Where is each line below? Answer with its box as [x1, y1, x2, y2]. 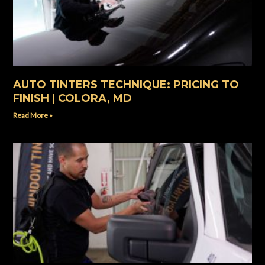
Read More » [13, 111, 53, 120]
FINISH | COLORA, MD [13, 92, 132, 105]
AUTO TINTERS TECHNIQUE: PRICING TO [13, 78, 240, 92]
